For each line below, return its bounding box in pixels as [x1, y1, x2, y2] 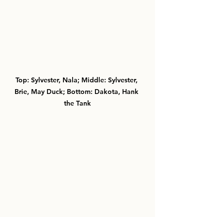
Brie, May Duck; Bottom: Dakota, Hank [15, 87, 140, 96]
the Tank [64, 98, 91, 108]
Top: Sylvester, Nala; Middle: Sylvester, [15, 75, 139, 84]
